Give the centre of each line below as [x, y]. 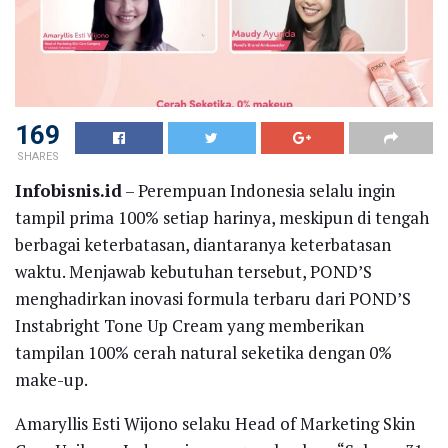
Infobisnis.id [68, 190]
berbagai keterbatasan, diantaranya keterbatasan [203, 244]
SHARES [37, 156]
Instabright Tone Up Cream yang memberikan [189, 325]
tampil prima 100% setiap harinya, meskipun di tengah [222, 217]
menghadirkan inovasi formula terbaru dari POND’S [213, 298]
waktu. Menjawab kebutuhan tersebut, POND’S [193, 271]
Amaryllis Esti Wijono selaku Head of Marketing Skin [215, 423]
